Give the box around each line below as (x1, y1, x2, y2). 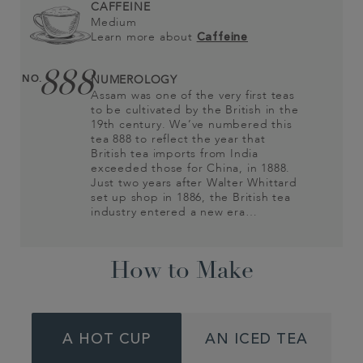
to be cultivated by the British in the (91, 104, 299, 116)
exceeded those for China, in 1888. (91, 162, 291, 174)
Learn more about (91, 32, 197, 43)
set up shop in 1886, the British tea (91, 191, 291, 203)
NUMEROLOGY (91, 74, 177, 86)
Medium (91, 17, 137, 28)
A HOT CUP (62, 332, 151, 348)
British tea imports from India (91, 147, 259, 160)
